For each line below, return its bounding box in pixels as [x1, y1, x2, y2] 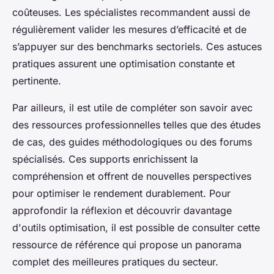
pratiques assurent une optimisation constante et [12, 57, 235, 70]
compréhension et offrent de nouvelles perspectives [12, 169, 251, 182]
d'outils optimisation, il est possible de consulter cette [12, 221, 260, 234]
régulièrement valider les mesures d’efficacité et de [12, 23, 246, 35]
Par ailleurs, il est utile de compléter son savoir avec [12, 101, 253, 114]
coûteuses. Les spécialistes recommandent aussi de [12, 6, 250, 18]
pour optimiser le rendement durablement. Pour [12, 187, 231, 199]
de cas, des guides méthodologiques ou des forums [12, 135, 252, 148]
